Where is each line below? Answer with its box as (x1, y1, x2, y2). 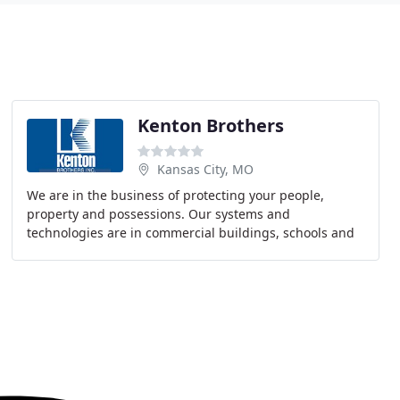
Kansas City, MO (156, 161, 254, 178)
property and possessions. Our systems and (26, 205, 290, 222)
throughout (26, 262, 96, 279)
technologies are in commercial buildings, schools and (26, 224, 354, 241)
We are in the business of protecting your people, (26, 187, 324, 204)
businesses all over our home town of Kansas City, (26, 243, 326, 260)
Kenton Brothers (137, 113, 284, 137)
